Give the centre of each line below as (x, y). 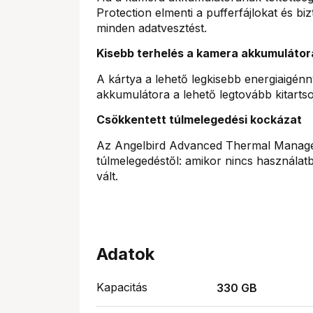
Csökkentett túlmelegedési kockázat (199, 119)
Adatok (125, 254)
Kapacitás (122, 287)
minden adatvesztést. (152, 28)
